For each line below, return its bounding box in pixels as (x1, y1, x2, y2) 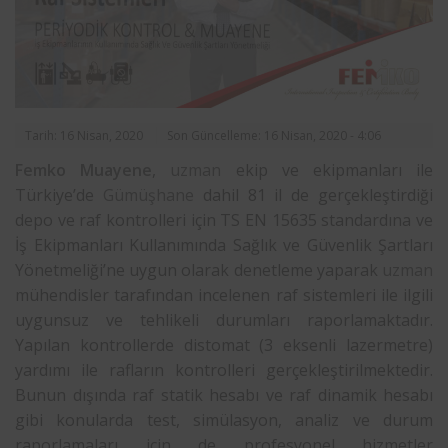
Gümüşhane (102, 183, 194, 206)
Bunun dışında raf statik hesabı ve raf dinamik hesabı (15, 383, 433, 406)
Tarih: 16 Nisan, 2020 (25, 126, 143, 144)
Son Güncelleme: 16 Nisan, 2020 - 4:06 (167, 126, 381, 144)
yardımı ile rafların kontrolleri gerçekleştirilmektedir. (15, 358, 433, 381)
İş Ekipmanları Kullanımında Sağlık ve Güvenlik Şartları (15, 233, 433, 256)
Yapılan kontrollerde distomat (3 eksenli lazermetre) (15, 333, 433, 356)
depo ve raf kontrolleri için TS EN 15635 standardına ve (15, 208, 433, 231)
